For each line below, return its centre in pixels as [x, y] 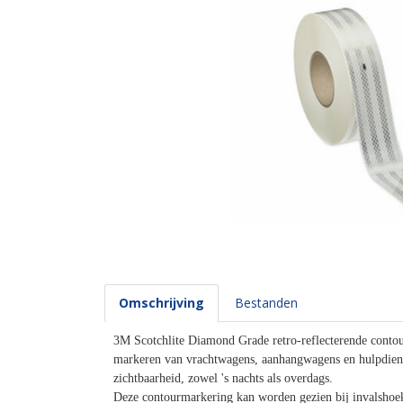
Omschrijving [161, 303]
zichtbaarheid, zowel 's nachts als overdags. [225, 378]
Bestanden [266, 303]
